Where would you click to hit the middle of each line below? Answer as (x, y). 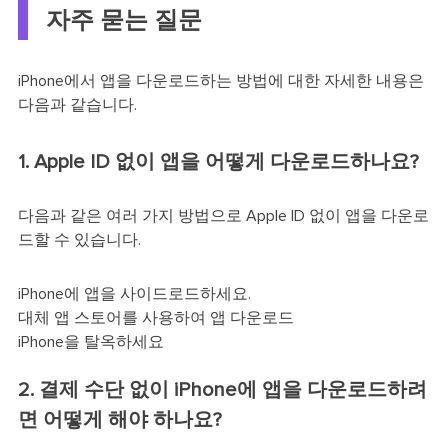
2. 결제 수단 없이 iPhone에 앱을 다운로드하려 (222, 389)
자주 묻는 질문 (123, 20)
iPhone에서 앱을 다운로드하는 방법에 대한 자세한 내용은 (220, 80)
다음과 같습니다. (77, 104)
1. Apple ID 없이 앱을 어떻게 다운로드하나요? (218, 161)
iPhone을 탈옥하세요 (90, 341)
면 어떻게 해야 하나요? (119, 419)
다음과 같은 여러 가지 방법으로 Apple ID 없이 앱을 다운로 (223, 215)
